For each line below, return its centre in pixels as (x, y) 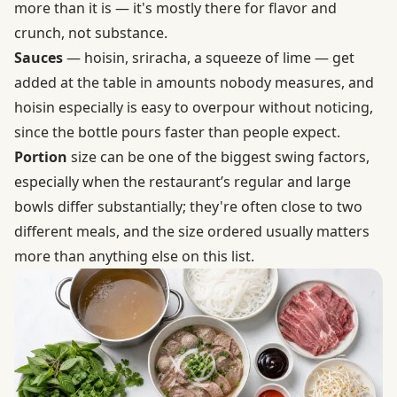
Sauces (39, 57)
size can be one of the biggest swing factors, (218, 156)
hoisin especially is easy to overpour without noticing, (194, 107)
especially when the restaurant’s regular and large (183, 181)
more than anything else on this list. (134, 256)
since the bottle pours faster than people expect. (177, 132)
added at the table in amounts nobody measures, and (194, 82)
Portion (41, 156)
